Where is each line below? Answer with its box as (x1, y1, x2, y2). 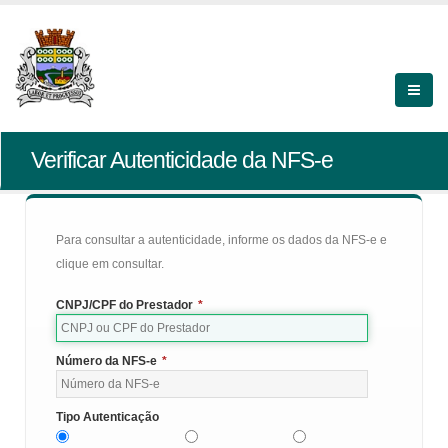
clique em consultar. (56, 257, 164, 271)
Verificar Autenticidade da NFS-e (31, 147, 333, 173)
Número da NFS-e (56, 354, 157, 368)
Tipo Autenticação (56, 410, 159, 424)
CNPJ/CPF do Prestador (56, 298, 193, 312)
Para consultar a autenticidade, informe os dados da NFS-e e (56, 233, 387, 247)
